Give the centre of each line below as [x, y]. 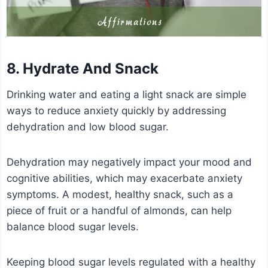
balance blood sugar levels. [73, 227]
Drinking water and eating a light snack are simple [127, 95]
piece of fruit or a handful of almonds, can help [119, 211]
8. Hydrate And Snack [83, 69]
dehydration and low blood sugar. [88, 127]
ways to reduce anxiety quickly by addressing [117, 111]
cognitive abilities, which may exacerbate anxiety [125, 179]
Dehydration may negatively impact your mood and [130, 162]
